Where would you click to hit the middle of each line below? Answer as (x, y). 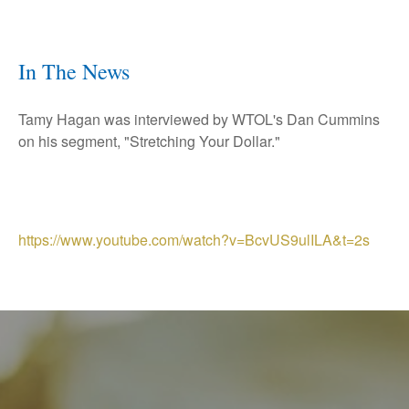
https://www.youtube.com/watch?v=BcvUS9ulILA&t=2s (194, 239)
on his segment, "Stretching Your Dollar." (149, 141)
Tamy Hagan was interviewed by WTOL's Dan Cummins (199, 119)
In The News (74, 71)
